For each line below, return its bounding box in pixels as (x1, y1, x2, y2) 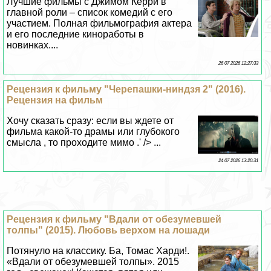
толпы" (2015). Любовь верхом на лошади (7, 225, 211, 236)
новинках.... (7, 40, 59, 51)
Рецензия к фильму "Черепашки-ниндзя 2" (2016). (7, 84, 246, 95)
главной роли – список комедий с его (7, 7, 173, 18)
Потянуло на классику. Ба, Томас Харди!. (7, 246, 190, 256)
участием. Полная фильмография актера (7, 18, 192, 29)
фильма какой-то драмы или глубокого (7, 126, 180, 137)
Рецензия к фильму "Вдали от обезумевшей (7, 214, 222, 225)
